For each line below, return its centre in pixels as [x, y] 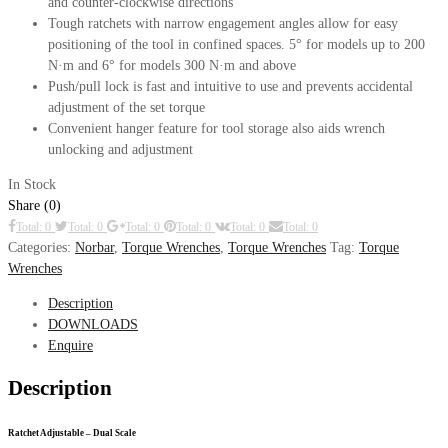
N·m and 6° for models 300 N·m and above [172, 65]
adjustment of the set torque [126, 107]
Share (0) [34, 205]
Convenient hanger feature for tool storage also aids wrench [216, 128]
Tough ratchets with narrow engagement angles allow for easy [223, 23]
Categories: [41, 247]
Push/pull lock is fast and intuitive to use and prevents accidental [230, 86]
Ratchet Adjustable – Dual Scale [72, 432]
